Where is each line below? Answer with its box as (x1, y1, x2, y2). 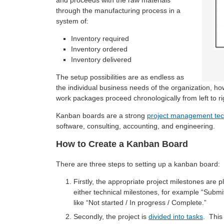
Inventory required (71, 34, 129, 42)
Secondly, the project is (73, 212, 148, 220)
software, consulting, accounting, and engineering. (56, 122, 215, 130)
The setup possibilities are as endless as (56, 73, 184, 81)
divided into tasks (148, 212, 203, 220)
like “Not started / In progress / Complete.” (73, 198, 206, 206)
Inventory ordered (71, 45, 127, 53)
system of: (56, 17, 88, 25)
